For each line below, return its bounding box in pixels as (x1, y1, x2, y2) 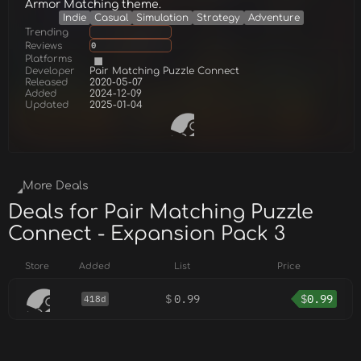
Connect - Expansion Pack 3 (8, 223, 285, 245)
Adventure (248, 12, 300, 23)
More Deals (23, 179, 89, 192)
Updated (25, 99, 68, 110)
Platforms (25, 53, 72, 64)
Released (25, 77, 68, 88)
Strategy (197, 12, 240, 23)
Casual (94, 12, 128, 23)
